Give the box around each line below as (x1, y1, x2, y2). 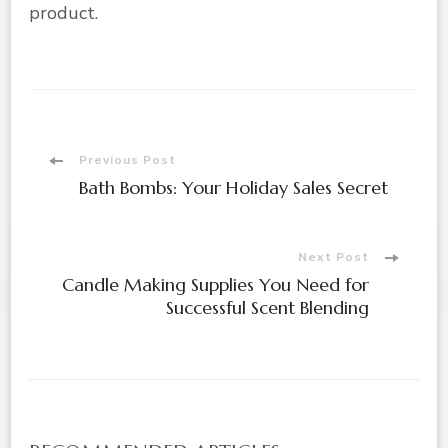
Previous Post (79, 151, 176, 168)
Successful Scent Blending (166, 295, 369, 319)
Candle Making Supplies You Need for (62, 272, 369, 296)
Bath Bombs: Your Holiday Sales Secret (79, 175, 388, 199)
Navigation (28, 196, 222, 250)
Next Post (298, 248, 369, 265)
